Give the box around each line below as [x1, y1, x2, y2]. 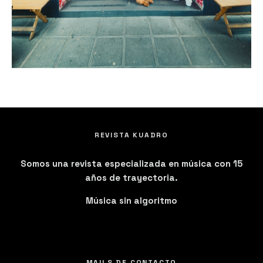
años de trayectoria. [85, 171, 178, 183]
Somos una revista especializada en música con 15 [21, 157, 242, 169]
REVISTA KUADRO [94, 130, 169, 140]
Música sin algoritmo [86, 194, 177, 206]
